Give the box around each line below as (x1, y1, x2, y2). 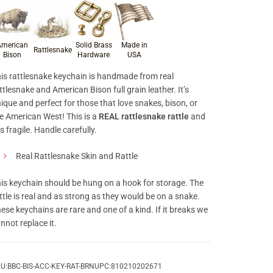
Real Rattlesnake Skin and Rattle (16, 151, 138, 161)
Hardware (77, 51, 110, 59)
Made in (121, 41, 147, 49)
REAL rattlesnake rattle (99, 112, 189, 121)
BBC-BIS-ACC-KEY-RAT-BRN (7, 262, 94, 271)
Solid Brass (75, 41, 112, 49)
